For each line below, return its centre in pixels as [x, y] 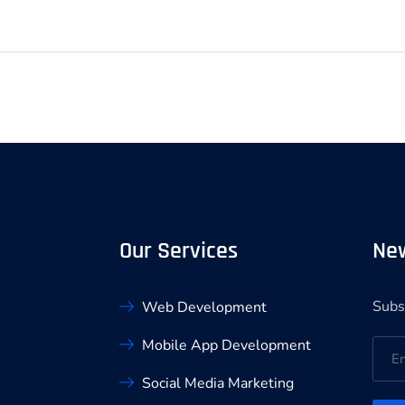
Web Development [204, 307]
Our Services [179, 251]
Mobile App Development [226, 345]
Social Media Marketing [218, 383]
